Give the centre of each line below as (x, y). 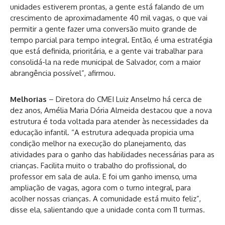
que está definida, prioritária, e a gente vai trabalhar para (106, 51)
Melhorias (29, 99)
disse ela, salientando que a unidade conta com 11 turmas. (107, 209)
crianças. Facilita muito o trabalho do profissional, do (98, 165)
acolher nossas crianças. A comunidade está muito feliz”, (105, 198)
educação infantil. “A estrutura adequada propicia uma (102, 132)
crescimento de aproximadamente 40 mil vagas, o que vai (109, 18)
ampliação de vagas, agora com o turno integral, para (100, 187)
